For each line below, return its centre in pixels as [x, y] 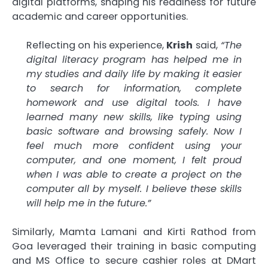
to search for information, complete [134, 89]
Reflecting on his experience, [97, 45]
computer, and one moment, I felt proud [134, 160]
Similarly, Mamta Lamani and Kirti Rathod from [134, 232]
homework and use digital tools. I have [134, 103]
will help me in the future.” [89, 203]
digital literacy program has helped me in [134, 60]
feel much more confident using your [134, 146]
